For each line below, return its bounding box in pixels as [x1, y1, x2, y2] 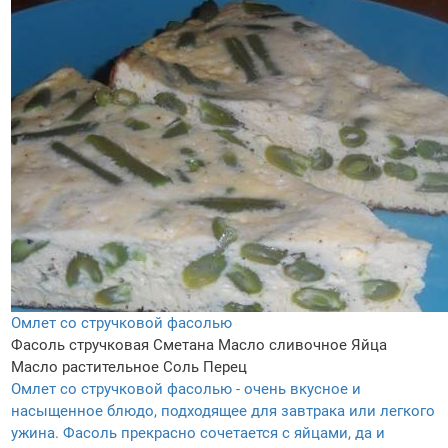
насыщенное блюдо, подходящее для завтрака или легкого [11, 402, 435, 421]
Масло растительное [11, 358, 159, 377]
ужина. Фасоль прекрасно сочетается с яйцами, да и [11, 424, 385, 443]
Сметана [153, 336, 214, 355]
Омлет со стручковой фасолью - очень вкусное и [11, 380, 361, 399]
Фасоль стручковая [11, 336, 149, 355]
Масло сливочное [218, 336, 347, 355]
